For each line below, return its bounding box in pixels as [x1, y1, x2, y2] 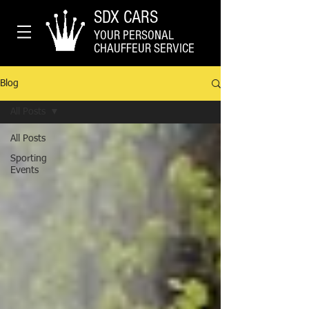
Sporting [10, 154, 47, 163]
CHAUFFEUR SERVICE [94, 41, 195, 56]
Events [10, 166, 39, 175]
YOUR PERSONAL [94, 28, 174, 43]
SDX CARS [94, 7, 158, 28]
